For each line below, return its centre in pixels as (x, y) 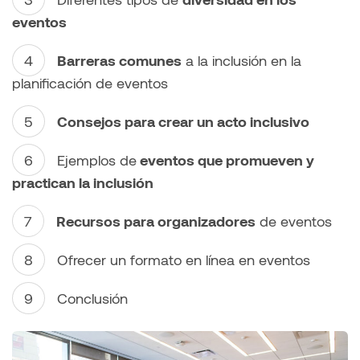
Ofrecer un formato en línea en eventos (184, 259)
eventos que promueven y (225, 160)
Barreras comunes (119, 60)
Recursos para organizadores (156, 221)
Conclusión (92, 298)
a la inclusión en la (241, 60)
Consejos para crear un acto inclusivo (183, 121)
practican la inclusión (83, 182)
